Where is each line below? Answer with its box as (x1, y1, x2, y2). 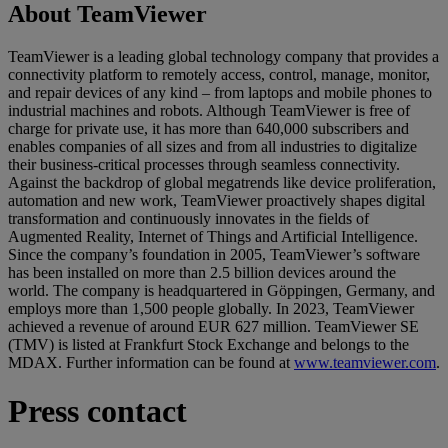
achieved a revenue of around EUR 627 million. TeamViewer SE (8, 317, 419, 335)
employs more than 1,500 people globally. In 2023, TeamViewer (8, 299, 414, 317)
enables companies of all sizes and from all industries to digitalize (8, 137, 417, 155)
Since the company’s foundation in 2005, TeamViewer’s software (8, 245, 420, 263)
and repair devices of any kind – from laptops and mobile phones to (8, 83, 432, 101)
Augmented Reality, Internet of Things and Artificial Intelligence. (8, 227, 418, 245)
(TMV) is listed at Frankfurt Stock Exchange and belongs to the (8, 335, 409, 353)
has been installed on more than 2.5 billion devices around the (8, 263, 396, 281)
